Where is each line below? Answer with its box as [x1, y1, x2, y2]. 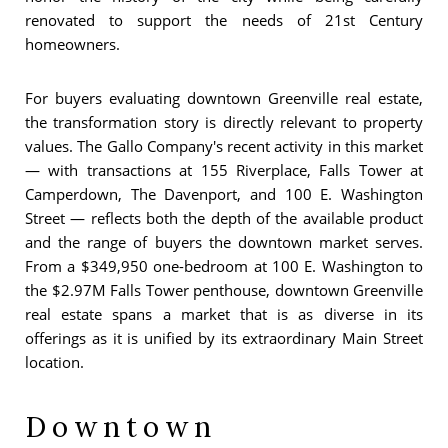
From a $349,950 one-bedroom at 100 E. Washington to [25, 255, 423, 276]
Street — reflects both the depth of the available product [25, 207, 423, 228]
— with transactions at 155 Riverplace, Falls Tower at [25, 159, 423, 180]
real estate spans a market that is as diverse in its [25, 303, 423, 324]
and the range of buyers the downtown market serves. [25, 231, 423, 252]
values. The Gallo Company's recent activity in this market [25, 135, 423, 156]
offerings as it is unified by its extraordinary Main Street [25, 327, 423, 348]
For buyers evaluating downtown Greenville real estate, [25, 87, 423, 108]
